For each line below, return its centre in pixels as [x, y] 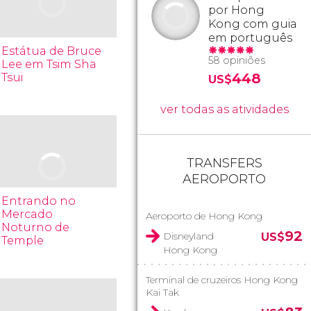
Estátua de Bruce [52, 51]
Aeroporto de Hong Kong [204, 216]
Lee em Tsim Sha [49, 64]
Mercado [27, 214]
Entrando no [39, 201]
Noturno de [36, 227]
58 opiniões [237, 60]
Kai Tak [162, 292]
